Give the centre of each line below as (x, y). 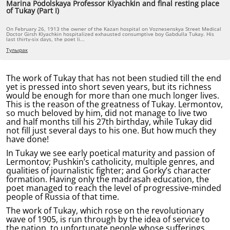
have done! (27, 139)
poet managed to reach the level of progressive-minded (114, 188)
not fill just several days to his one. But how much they (111, 130)
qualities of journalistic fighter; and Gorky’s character (109, 170)
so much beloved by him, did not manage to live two (107, 113)
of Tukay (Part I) (33, 11)
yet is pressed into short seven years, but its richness (109, 87)
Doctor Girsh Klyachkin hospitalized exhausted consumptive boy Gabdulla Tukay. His (110, 34)
